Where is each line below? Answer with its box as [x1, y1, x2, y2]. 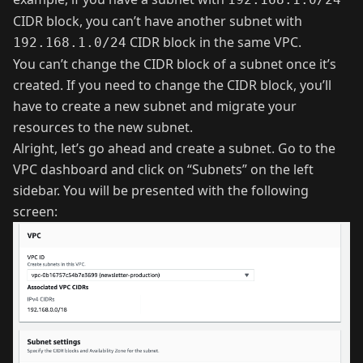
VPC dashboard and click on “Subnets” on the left [13, 160, 314, 178]
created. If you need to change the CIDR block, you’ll [13, 75, 331, 94]
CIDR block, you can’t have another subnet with [13, 11, 302, 30]
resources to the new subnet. [13, 117, 193, 136]
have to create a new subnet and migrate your [13, 96, 297, 115]
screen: [13, 202, 58, 220]
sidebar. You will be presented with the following [13, 181, 309, 199]
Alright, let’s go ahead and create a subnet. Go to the [13, 139, 335, 157]
